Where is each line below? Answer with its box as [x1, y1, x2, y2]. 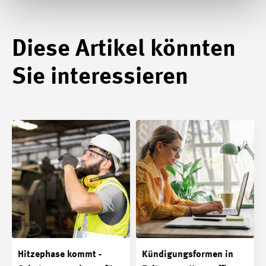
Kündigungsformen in [142, 250, 233, 259]
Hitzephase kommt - [18, 250, 102, 259]
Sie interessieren [12, 65, 188, 89]
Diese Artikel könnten [12, 37, 236, 61]
